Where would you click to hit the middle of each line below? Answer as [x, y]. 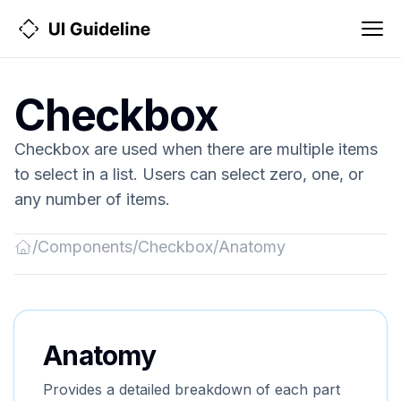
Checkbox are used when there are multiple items [196, 149]
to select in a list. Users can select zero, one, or [189, 174]
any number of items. [92, 199]
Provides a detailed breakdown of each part [192, 389]
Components [85, 247]
